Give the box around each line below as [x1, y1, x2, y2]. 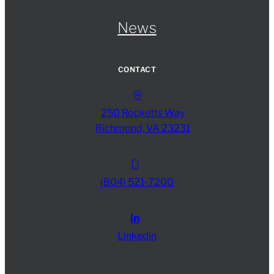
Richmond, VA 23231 [95, 122, 190, 135]
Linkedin [117, 230, 157, 242]
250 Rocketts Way [100, 107, 185, 119]
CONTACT [117, 65, 157, 75]
